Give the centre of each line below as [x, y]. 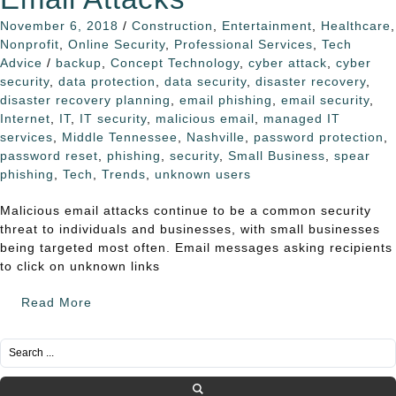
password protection [319, 137]
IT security [113, 118]
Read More [57, 302]
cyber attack [288, 62]
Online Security [117, 44]
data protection [107, 81]
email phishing [226, 99]
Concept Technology [175, 62]
